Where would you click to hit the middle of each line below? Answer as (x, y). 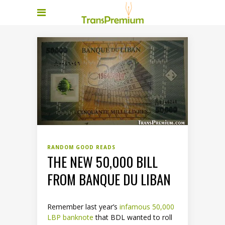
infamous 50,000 (147, 207)
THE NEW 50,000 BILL (102, 162)
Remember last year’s (83, 207)
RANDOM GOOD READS (81, 147)
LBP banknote (70, 217)
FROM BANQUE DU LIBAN (109, 180)
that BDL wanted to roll (133, 217)
